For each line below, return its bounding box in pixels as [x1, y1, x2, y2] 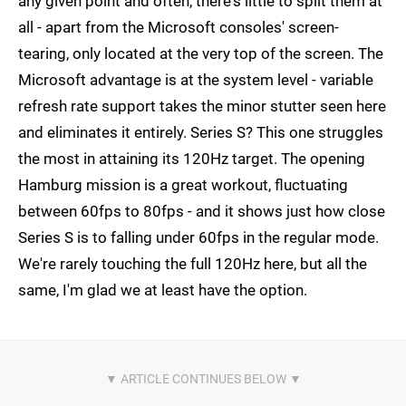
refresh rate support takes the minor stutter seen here [18, 97, 386, 116]
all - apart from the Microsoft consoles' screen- [18, 18, 339, 37]
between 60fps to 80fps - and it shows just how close [18, 202, 385, 221]
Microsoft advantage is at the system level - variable [18, 71, 373, 90]
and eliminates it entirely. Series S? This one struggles [18, 123, 383, 142]
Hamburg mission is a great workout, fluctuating [18, 176, 348, 195]
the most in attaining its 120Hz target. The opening [18, 150, 365, 169]
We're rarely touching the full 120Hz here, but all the [18, 255, 367, 274]
